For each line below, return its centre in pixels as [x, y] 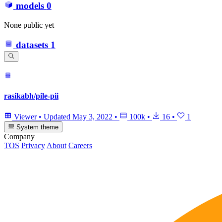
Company [19, 136]
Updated [58, 116]
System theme [37, 127]
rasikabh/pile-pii [31, 96]
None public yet [29, 25]
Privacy [33, 145]
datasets [32, 45]
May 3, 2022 [92, 116]
